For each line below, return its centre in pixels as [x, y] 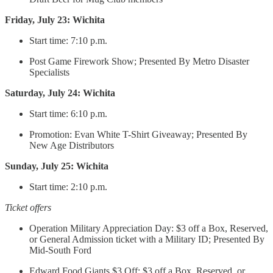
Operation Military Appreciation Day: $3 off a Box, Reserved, [149, 229]
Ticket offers [28, 208]
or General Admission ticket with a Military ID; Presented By [147, 239]
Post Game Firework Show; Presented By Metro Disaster [139, 62]
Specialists [49, 73]
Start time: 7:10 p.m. [69, 41]
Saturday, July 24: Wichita [60, 93]
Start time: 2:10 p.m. [69, 187]
